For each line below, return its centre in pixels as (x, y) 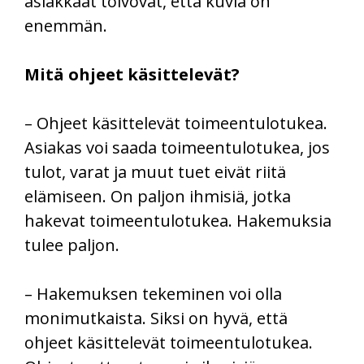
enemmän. (66, 26)
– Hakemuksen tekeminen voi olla (153, 294)
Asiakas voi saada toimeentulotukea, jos (177, 148)
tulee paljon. (72, 245)
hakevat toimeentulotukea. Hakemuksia (178, 221)
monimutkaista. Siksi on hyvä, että (156, 318)
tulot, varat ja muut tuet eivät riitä (155, 172)
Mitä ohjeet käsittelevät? (132, 75)
